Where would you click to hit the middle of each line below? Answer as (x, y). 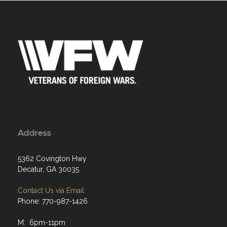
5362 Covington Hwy (52, 158)
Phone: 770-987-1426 (53, 201)
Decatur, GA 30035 (48, 169)
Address (34, 133)
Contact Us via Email (51, 190)
